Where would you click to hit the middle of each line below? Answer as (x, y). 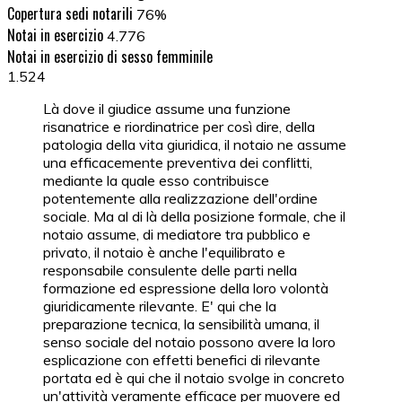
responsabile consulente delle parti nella (170, 271)
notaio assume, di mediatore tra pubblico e (177, 235)
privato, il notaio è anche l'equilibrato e (164, 253)
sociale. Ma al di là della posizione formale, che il (194, 217)
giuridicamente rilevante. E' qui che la (160, 306)
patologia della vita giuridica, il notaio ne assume (195, 145)
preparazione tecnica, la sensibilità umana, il (181, 324)
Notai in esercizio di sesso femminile (110, 57)
